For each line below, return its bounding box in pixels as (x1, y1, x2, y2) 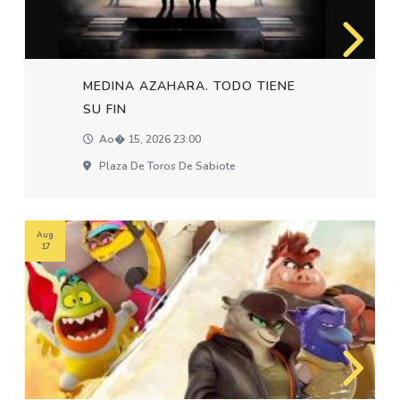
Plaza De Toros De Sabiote (96, 159, 237, 173)
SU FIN (83, 101, 128, 118)
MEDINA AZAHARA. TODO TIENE (83, 78, 296, 95)
